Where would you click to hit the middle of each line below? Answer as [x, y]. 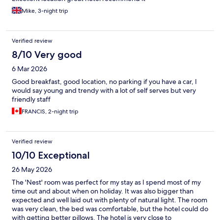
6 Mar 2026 [29, 69]
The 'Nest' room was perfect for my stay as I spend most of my [106, 182]
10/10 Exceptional [51, 155]
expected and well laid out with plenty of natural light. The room [110, 200]
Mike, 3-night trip [45, 11]
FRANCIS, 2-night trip [50, 112]
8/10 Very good [47, 55]
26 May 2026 [32, 170]
